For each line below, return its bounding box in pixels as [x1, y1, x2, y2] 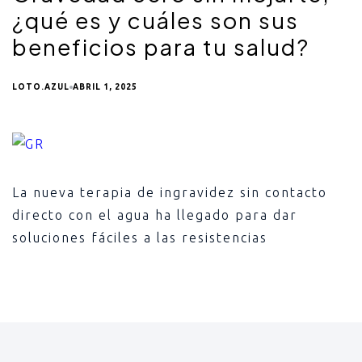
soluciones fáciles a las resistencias [12, 229, 267, 245]
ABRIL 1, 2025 [73, 82, 137, 91]
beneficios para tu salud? [12, 33, 309, 61]
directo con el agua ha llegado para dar [12, 207, 297, 222]
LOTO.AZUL [12, 82, 69, 91]
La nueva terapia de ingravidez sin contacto [12, 184, 327, 200]
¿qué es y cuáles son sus [12, 6, 299, 34]
